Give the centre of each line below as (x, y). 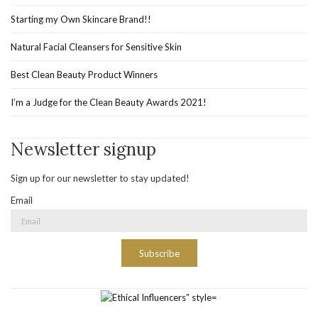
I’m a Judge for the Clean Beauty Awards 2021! (109, 103)
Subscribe (159, 254)
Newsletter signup (83, 150)
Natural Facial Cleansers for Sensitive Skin (96, 47)
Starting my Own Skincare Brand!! (81, 20)
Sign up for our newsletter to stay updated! (100, 179)
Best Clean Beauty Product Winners (84, 75)
